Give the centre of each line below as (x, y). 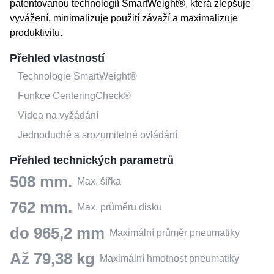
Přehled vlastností (57, 58)
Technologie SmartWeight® (77, 76)
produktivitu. (36, 33)
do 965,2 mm (57, 233)
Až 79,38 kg (52, 258)
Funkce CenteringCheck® (74, 95)
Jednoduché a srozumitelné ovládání (98, 135)
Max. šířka (99, 181)
